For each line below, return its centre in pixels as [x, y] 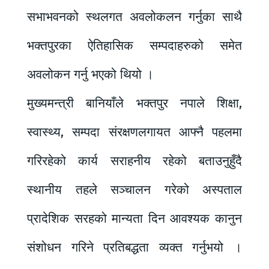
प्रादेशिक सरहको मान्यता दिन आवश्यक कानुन [134, 219]
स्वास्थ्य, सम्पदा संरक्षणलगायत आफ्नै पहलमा [134, 132]
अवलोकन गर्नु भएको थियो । [90, 75]
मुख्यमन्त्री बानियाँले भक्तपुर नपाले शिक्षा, [134, 104]
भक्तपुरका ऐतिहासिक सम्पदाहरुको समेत [134, 46]
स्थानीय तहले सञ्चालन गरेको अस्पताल [134, 190]
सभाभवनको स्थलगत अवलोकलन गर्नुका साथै [134, 17]
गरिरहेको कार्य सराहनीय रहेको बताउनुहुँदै [134, 161]
